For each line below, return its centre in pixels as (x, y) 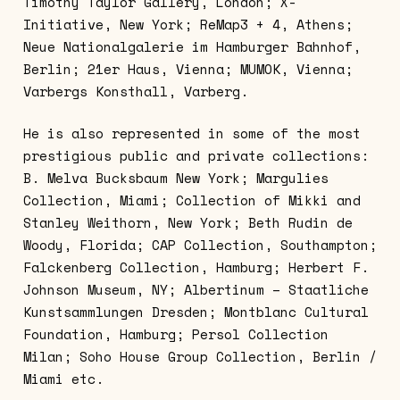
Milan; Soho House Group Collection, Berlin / (200, 357)
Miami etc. (63, 379)
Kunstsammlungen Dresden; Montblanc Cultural (196, 312)
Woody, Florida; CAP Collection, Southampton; (200, 245)
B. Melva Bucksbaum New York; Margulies (175, 178)
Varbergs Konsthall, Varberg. (135, 91)
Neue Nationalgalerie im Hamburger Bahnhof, (192, 46)
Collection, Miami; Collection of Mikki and (192, 200)
